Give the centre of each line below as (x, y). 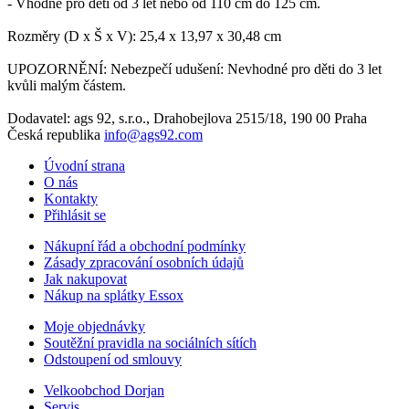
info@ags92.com (153, 134)
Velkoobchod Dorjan (104, 390)
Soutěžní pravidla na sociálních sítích (150, 342)
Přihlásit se (75, 215)
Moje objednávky (94, 326)
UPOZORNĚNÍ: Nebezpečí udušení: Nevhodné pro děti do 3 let (194, 68)
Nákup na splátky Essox (114, 295)
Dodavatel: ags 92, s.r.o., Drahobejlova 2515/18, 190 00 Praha (187, 118)
